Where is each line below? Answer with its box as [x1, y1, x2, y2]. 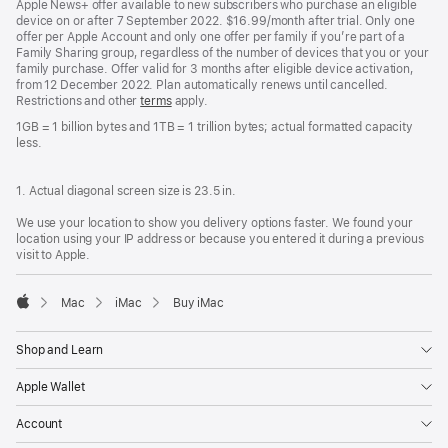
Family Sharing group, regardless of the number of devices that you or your [16, 45, 430, 60]
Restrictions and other [16, 93, 141, 108]
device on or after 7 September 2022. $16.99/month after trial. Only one [16, 13, 415, 28]
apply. [171, 93, 208, 108]
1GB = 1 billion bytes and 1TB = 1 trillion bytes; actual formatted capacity [16, 119, 414, 134]
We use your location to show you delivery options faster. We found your [16, 215, 413, 230]
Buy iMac [172, 295, 224, 310]
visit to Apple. [16, 247, 91, 262]
